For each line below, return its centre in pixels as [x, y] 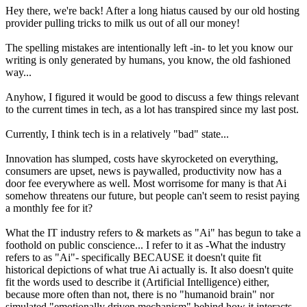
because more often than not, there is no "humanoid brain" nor [140, 295]
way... [19, 73]
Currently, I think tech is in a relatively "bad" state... [117, 134]
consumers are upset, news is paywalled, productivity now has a [144, 171]
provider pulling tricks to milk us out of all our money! [123, 23]
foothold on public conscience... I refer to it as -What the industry [146, 245]
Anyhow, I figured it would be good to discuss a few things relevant [152, 97]
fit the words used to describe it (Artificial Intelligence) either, [137, 282]
